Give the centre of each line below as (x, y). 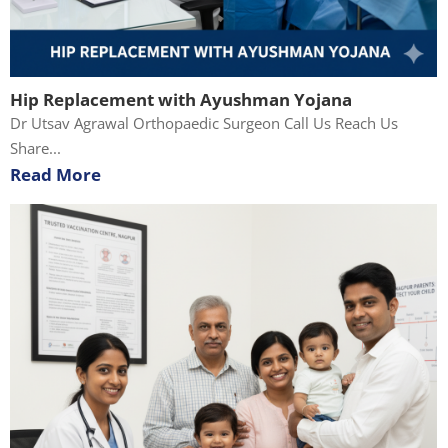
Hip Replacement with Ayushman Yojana (181, 99)
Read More (55, 174)
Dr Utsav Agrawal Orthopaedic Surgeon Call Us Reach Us (204, 122)
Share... (35, 147)
